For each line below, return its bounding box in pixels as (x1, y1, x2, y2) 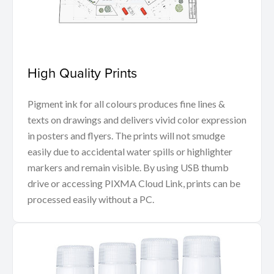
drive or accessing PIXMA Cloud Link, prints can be (28, 177, 240, 190)
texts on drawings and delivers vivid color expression (28, 114, 246, 126)
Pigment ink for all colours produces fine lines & (28, 98, 225, 110)
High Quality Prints (28, 63, 137, 83)
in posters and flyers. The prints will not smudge (28, 130, 225, 142)
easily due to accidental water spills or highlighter (28, 146, 232, 158)
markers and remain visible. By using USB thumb (28, 161, 229, 174)
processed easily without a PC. (28, 193, 154, 206)
